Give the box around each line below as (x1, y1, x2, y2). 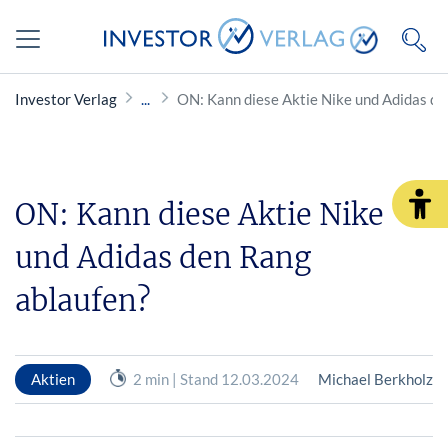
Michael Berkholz (317, 369, 433, 388)
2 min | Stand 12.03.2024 (132, 369, 299, 388)
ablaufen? (15, 282, 151, 319)
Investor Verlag (15, 90, 117, 108)
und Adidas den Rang (15, 239, 311, 276)
